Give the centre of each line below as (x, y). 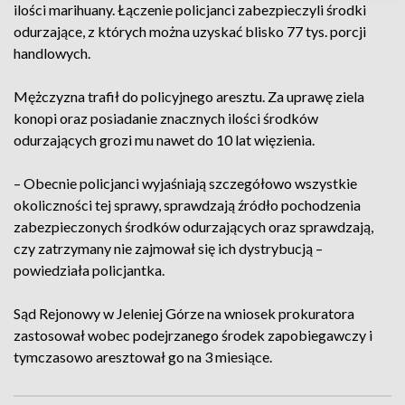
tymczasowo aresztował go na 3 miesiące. (143, 357)
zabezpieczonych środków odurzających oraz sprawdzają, (193, 226)
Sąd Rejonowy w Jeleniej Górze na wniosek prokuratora (184, 313)
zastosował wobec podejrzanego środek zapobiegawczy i (193, 335)
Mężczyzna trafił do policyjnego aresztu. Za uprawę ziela (189, 96)
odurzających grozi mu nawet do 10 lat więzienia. (164, 140)
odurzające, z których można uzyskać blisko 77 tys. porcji (190, 31)
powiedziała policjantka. (89, 270)
